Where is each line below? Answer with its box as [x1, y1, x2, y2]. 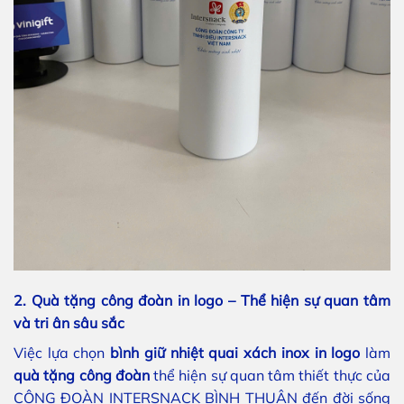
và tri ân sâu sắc [14, 313, 124, 332]
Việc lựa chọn [14, 343, 111, 362]
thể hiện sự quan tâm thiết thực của [149, 365, 391, 384]
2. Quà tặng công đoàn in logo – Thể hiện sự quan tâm [14, 290, 390, 309]
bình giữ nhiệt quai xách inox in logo [110, 343, 361, 362]
